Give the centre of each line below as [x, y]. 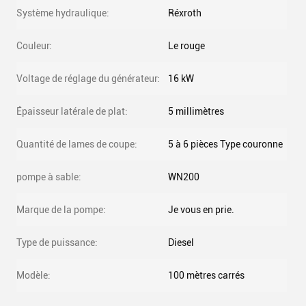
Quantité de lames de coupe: [77, 144]
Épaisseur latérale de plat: [72, 111]
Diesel [181, 242]
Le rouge [186, 46]
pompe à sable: [49, 177]
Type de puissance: [57, 242]
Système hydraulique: [63, 13]
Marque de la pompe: [61, 210]
